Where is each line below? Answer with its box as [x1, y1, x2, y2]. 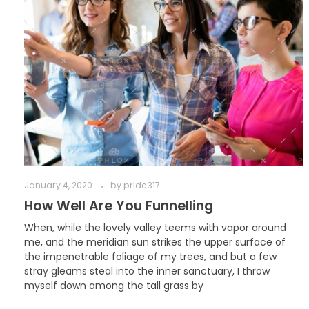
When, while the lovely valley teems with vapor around [24, 220, 286, 235]
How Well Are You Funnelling [24, 196, 213, 215]
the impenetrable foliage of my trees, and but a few [24, 249, 277, 263]
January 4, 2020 [24, 179, 92, 192]
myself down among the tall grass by [24, 278, 203, 292]
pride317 [123, 179, 160, 192]
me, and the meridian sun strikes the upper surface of [24, 235, 286, 249]
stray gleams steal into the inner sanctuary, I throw [24, 263, 270, 278]
